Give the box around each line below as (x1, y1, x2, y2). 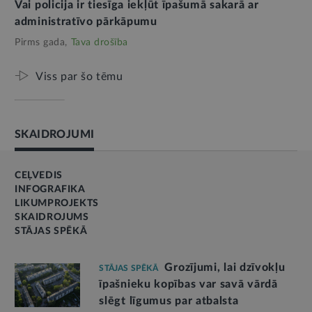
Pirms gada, (15, 38, 68, 48)
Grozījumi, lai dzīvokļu (164, 262, 286, 274)
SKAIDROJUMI (15, 129, 95, 141)
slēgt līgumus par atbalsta (99, 295, 239, 307)
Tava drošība (70, 38, 128, 48)
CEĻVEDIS (15, 171, 63, 181)
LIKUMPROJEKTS (15, 198, 99, 209)
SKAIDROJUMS (15, 212, 89, 223)
